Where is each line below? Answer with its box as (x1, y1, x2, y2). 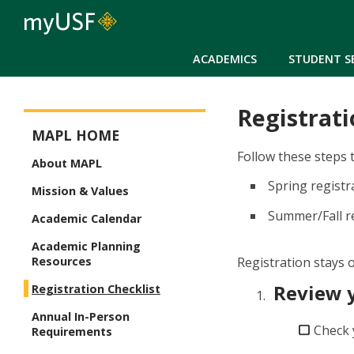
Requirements (32, 324, 112, 340)
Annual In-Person (32, 309, 130, 325)
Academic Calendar (32, 211, 141, 227)
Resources (32, 254, 92, 269)
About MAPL (32, 156, 102, 171)
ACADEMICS (193, 51, 257, 66)
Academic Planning (32, 239, 141, 254)
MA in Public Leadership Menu (24, 113, 204, 131)
